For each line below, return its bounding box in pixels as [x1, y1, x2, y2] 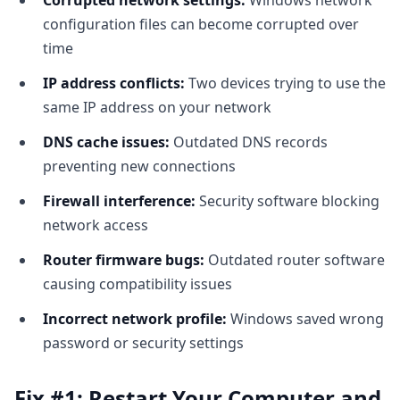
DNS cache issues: [43, 132, 170, 152]
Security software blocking [196, 191, 379, 211]
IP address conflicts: [43, 73, 185, 93]
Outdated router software [204, 250, 385, 270]
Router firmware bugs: [43, 250, 204, 270]
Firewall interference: [43, 191, 196, 211]
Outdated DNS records [170, 132, 328, 152]
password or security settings [43, 333, 244, 353]
